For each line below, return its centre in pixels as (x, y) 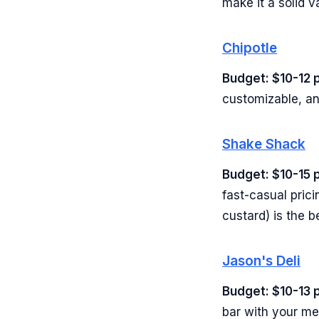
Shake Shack (264, 144)
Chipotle (250, 48)
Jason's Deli (261, 261)
